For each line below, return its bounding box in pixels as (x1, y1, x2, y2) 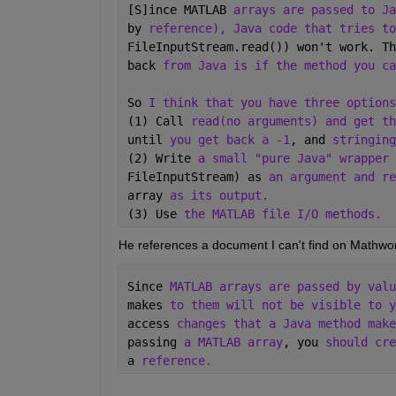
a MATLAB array (183, 335, 283, 350)
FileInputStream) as (126, 170, 269, 185)
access (126, 316, 177, 331)
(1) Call (126, 114, 191, 129)
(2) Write (126, 151, 198, 166)
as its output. (169, 188, 276, 203)
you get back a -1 (169, 133, 290, 148)
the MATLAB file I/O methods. (183, 207, 382, 222)
